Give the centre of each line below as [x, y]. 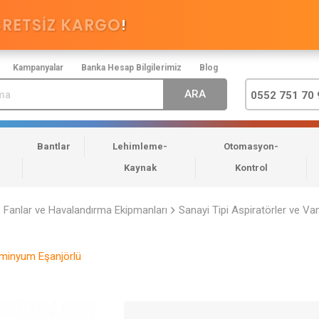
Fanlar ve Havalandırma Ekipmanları [85, 210]
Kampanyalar [38, 68]
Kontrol [251, 168]
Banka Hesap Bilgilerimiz [131, 68]
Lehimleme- [140, 147]
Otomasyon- [251, 147]
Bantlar [53, 147]
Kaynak [140, 168]
